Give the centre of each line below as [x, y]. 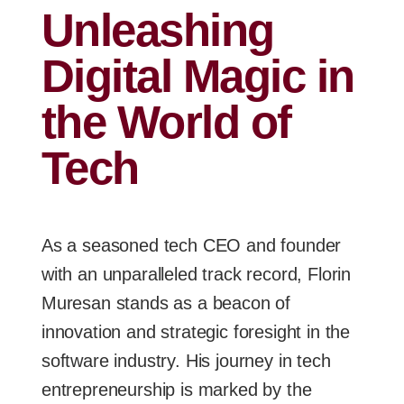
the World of [166, 122]
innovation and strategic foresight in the [196, 331]
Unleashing [158, 30]
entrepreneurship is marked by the [177, 389]
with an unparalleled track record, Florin [197, 274]
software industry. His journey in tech [186, 360]
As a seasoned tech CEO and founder [192, 245]
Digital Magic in [198, 76]
